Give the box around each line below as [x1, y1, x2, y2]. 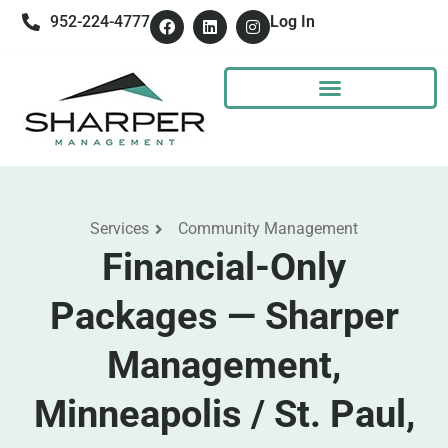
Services [90, 219, 150, 238]
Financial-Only [102, 244, 346, 289]
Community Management [177, 219, 358, 238]
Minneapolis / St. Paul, [33, 391, 415, 436]
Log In [269, 12, 315, 31]
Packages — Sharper [49, 293, 399, 338]
